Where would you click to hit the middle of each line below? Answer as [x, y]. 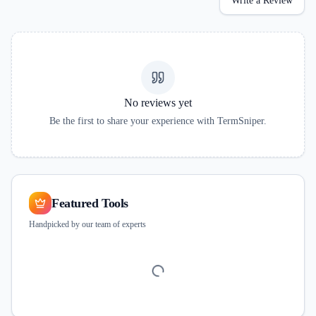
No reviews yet [158, 103]
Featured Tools [90, 203]
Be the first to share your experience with [132, 121]
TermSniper [241, 121]
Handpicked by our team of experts [87, 224]
